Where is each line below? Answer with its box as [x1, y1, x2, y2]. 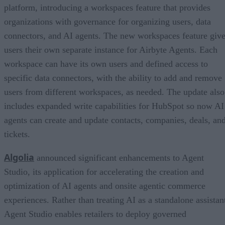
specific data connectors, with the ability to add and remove [4, 72, 222, 83]
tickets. [4, 129, 30, 139]
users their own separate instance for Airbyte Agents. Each [4, 44, 217, 55]
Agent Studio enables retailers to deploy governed [4, 208, 186, 219]
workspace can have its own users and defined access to [4, 58, 208, 69]
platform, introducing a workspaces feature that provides [4, 2, 210, 13]
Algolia [4, 151, 34, 163]
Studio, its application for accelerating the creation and [4, 166, 204, 177]
